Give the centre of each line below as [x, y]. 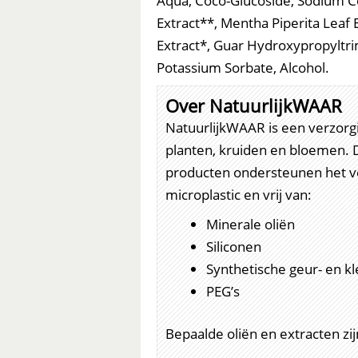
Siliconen [234, 246]
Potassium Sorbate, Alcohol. [243, 67]
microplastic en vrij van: [239, 195]
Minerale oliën [251, 224]
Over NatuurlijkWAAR [254, 106]
